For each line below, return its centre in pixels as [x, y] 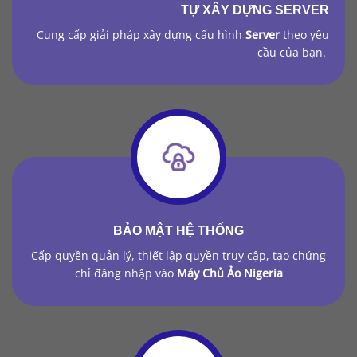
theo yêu [306, 34]
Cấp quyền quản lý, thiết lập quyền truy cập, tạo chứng [178, 255]
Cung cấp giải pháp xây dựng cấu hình [141, 34]
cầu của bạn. [293, 52]
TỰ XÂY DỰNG [228, 10]
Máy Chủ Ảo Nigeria [229, 273]
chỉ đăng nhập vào [126, 273]
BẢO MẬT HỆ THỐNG [178, 230]
